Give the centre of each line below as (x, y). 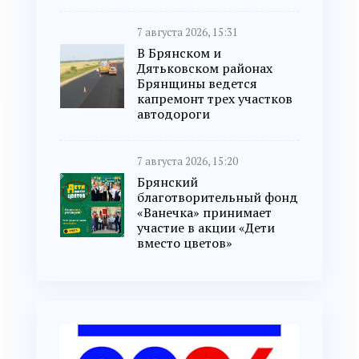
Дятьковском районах (205, 69)
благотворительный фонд (218, 198)
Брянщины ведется (197, 84)
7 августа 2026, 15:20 (188, 162)
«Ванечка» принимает (204, 213)
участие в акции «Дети (206, 228)
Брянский (167, 182)
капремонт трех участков (215, 99)
